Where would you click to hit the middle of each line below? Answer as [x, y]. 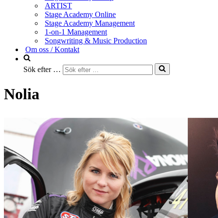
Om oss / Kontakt [52, 49]
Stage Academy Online [80, 14]
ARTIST [58, 6]
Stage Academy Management [90, 23]
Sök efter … [42, 69]
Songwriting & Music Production [96, 41]
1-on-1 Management [76, 32]
